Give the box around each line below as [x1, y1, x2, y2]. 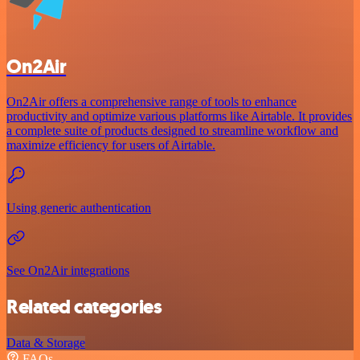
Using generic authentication [6, 201, 151, 215]
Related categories [6, 294, 162, 321]
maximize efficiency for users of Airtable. [6, 138, 215, 153]
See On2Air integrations [6, 264, 129, 278]
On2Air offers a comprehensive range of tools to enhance [6, 95, 297, 109]
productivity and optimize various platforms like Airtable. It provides [6, 109, 352, 124]
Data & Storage [6, 336, 85, 350]
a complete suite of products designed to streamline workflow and [6, 124, 338, 138]
